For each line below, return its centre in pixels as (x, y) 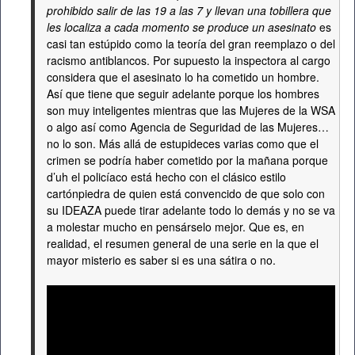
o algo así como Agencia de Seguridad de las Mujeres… (188, 127)
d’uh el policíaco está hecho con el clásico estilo (166, 177)
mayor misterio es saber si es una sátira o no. (161, 260)
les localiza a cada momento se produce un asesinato (181, 27)
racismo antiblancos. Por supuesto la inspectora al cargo (189, 60)
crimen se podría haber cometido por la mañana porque (187, 160)
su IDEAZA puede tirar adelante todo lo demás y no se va (191, 210)
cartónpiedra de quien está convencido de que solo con (186, 193)
